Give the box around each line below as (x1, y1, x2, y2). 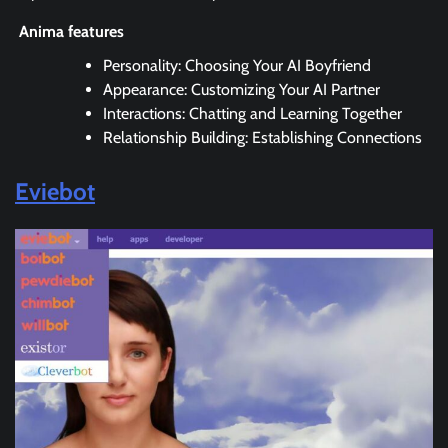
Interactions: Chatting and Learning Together (103, 103, 402, 123)
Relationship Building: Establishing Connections (103, 127, 422, 147)
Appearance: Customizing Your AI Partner (103, 79, 380, 99)
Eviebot (15, 176, 95, 206)
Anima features (15, 21, 124, 41)
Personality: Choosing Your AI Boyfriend (103, 55, 371, 75)
